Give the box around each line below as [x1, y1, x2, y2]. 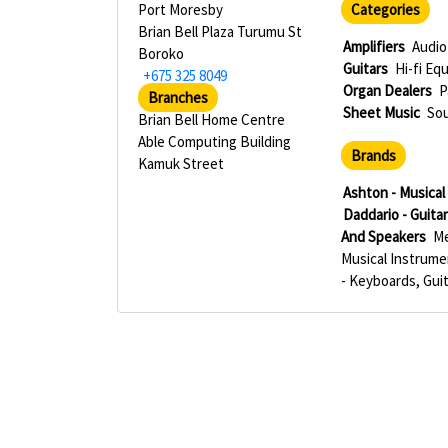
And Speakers [341, 227, 427, 246]
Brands [351, 146, 397, 165]
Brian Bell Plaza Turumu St [138, 22, 302, 41]
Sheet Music [343, 103, 421, 122]
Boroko [138, 44, 184, 63]
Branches [148, 88, 208, 107]
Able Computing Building [138, 132, 291, 151]
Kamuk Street [138, 154, 224, 173]
